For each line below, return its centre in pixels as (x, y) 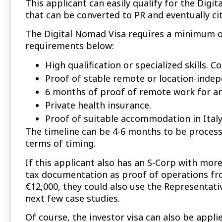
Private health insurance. (98, 105)
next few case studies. (73, 198)
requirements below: (70, 46)
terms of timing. (60, 143)
